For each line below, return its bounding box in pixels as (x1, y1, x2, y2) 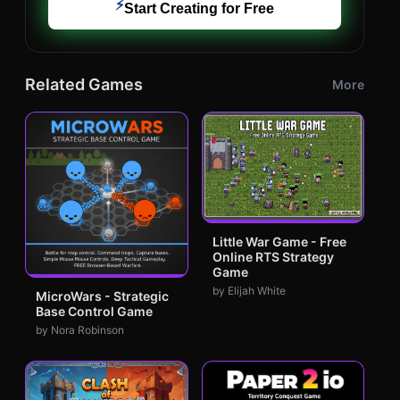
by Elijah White (212, 284, 286, 298)
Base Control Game (36, 303, 153, 319)
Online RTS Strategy (212, 249, 334, 265)
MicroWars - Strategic (36, 287, 169, 304)
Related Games (25, 75, 143, 94)
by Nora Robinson (36, 322, 124, 337)
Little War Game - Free (212, 234, 346, 250)
